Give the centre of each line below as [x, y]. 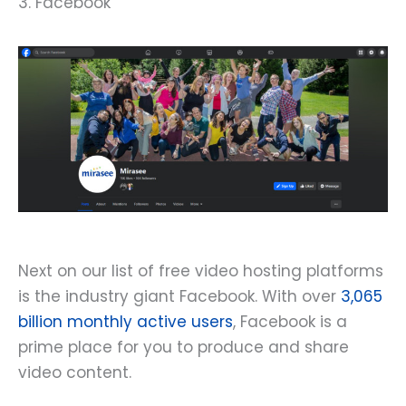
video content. [77, 373]
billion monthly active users [126, 322]
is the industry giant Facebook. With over [179, 297]
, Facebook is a [290, 322]
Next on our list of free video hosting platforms [201, 271]
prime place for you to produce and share [184, 348]
